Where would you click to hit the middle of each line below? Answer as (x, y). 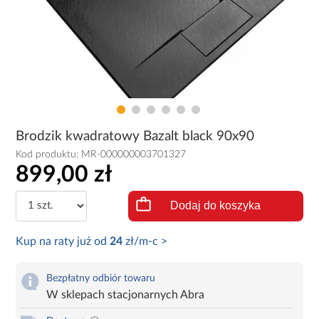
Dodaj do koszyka (216, 206)
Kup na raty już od (63, 241)
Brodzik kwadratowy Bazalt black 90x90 (135, 136)
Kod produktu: (49, 155)
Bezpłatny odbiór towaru (101, 278)
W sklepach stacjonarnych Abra (126, 294)
